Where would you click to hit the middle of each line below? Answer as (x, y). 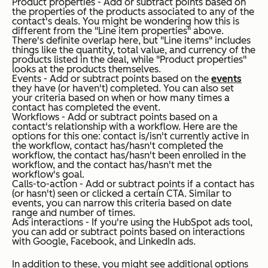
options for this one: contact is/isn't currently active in (130, 136)
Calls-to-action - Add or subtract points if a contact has (133, 184)
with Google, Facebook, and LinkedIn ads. (104, 241)
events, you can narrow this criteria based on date (122, 203)
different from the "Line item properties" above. (118, 31)
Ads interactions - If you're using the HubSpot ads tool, (132, 222)
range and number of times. (74, 212)
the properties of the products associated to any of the (133, 11)
